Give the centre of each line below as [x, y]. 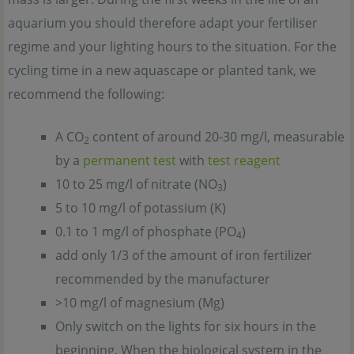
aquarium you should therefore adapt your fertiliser [163, 23]
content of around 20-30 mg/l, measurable [217, 136]
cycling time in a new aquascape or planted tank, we [162, 70]
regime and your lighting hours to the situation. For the [172, 46]
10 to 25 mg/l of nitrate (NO [136, 184]
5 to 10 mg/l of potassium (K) [141, 207]
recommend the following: [86, 94]
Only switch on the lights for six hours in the [186, 326]
